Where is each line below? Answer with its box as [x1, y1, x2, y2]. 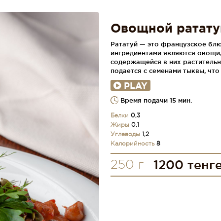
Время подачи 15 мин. [118, 97, 192, 104]
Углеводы [110, 131, 142, 138]
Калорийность [110, 140, 156, 147]
